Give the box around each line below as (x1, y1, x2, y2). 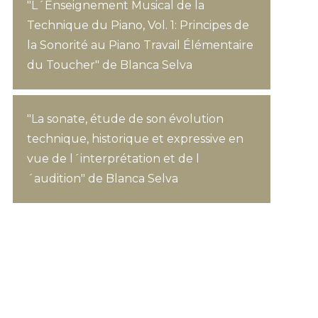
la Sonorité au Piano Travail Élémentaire (26, 38, 253, 52)
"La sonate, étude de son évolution (26, 112, 224, 126)
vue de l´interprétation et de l (26, 152, 199, 165)
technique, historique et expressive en (26, 132, 243, 146)
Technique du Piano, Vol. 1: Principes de (26, 18, 249, 32)
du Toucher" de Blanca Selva (26, 58, 192, 72)
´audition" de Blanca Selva (26, 172, 178, 185)
